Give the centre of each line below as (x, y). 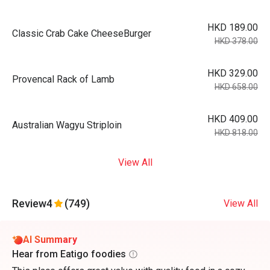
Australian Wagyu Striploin (67, 125)
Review (29, 203)
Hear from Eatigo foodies (69, 254)
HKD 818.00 (236, 133)
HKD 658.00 (236, 87)
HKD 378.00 (236, 41)
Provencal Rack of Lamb (63, 79)
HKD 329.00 (233, 73)
